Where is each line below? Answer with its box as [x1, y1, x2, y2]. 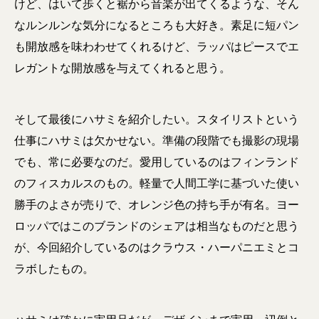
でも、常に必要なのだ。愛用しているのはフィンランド [14, 156, 299, 169]
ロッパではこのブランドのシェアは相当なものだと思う [14, 220, 299, 233]
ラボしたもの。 [14, 263, 94, 276]
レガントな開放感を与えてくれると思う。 [14, 62, 231, 75]
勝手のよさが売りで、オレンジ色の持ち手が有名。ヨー [14, 199, 299, 211]
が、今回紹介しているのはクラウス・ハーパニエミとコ [14, 241, 299, 254]
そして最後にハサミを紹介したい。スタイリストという [14, 113, 299, 126]
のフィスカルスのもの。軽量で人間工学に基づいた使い [14, 177, 299, 190]
